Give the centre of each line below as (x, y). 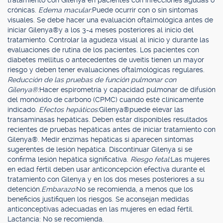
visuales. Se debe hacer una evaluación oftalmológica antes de (110, 20)
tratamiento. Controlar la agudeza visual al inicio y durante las (108, 40)
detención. (24, 189)
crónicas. (23, 10)
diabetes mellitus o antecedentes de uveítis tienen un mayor (106, 60)
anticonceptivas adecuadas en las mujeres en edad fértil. (101, 209)
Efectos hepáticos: (69, 110)
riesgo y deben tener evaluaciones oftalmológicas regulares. (106, 70)
